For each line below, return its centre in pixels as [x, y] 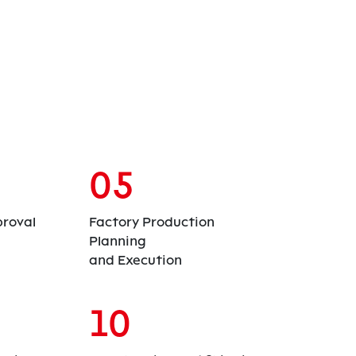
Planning [117, 241]
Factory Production [152, 222]
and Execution [135, 260]
